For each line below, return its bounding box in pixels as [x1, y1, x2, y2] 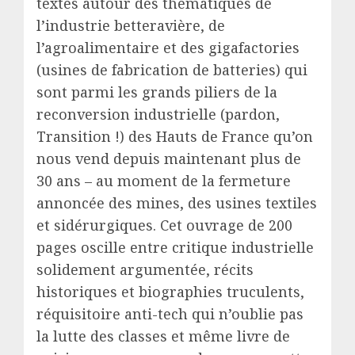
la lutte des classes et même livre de [36, 326, 290, 345]
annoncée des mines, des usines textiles [36, 193, 317, 212]
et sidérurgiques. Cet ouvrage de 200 [36, 215, 292, 235]
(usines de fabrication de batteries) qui [36, 59, 307, 79]
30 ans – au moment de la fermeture [36, 170, 291, 190]
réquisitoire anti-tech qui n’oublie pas [36, 303, 303, 323]
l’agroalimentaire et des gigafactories [36, 37, 300, 57]
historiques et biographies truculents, [36, 281, 304, 301]
